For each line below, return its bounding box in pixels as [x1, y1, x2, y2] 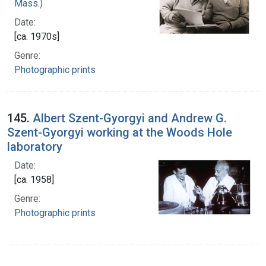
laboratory [7, 140, 62, 154]
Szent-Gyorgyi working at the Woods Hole [7, 125, 232, 140]
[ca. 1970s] [14, 31, 59, 43]
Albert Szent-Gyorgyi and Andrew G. [33, 111, 227, 126]
